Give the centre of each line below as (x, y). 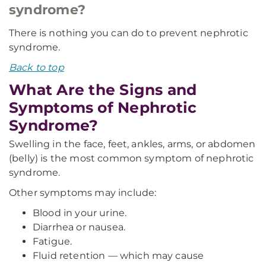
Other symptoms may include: (83, 193)
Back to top (37, 67)
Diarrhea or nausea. (79, 227)
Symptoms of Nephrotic (103, 107)
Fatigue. (53, 241)
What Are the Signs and (103, 90)
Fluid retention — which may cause (118, 256)
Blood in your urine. (80, 213)
